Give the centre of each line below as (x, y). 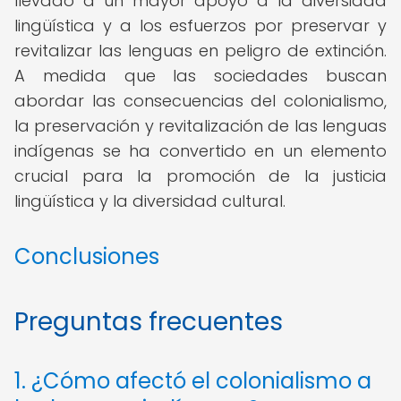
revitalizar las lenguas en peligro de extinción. (200, 51)
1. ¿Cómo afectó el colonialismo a (193, 381)
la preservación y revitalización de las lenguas (200, 126)
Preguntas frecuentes (149, 322)
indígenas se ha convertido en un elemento (200, 151)
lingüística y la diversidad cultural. (150, 201)
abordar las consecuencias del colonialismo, (200, 101)
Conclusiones (87, 256)
